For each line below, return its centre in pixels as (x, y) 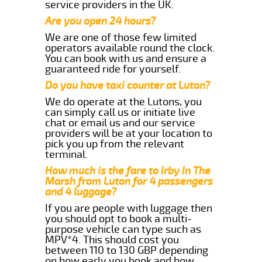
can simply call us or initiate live (120, 112)
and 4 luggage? (81, 192)
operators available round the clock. (130, 48)
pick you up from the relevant (115, 144)
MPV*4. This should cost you (112, 239)
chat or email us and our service (120, 123)
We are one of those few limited (121, 37)
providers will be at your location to (129, 133)
